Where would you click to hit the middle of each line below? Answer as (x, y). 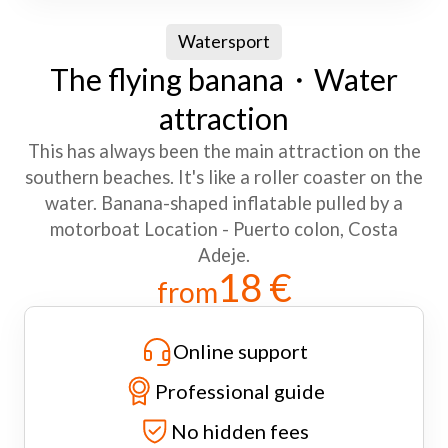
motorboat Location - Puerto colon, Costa (224, 228)
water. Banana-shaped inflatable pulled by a (224, 202)
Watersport (224, 41)
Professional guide (240, 390)
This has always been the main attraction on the (224, 150)
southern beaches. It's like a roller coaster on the (224, 176)
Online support (240, 350)
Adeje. (224, 254)
